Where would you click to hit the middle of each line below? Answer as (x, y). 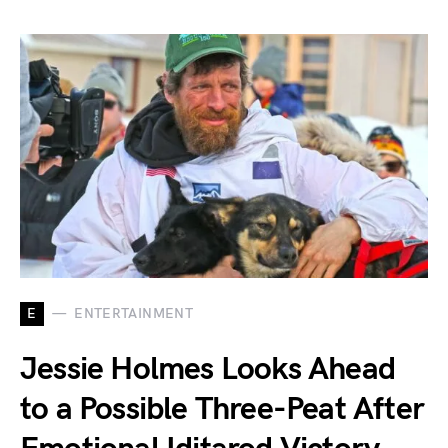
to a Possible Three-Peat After (222, 409)
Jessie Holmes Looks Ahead (208, 369)
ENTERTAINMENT (133, 314)
